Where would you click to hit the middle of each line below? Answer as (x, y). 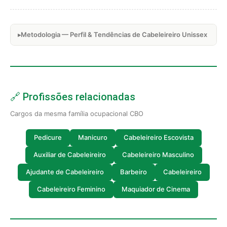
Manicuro (92, 138)
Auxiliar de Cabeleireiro (69, 155)
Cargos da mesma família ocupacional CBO (77, 113)
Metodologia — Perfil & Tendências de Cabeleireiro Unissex (114, 34)
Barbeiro (133, 172)
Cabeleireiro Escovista (158, 138)
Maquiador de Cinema (156, 189)
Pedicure (48, 138)
